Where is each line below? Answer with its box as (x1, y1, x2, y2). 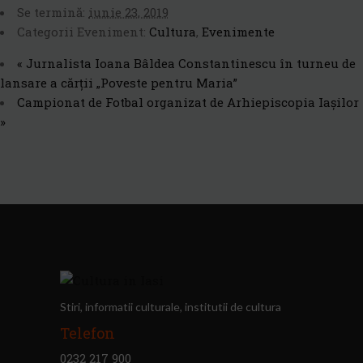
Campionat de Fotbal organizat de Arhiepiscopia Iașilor (17, 93, 359, 110)
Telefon (60, 322, 115, 343)
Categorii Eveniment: (17, 23, 146, 40)
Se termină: (17, 3, 85, 20)
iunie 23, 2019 (88, 3, 169, 20)
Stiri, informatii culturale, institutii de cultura (60, 299, 281, 314)
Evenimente (202, 23, 275, 40)
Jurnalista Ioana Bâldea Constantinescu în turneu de (23, 54, 356, 71)
